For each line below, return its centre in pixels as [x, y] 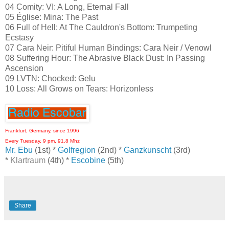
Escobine [88, 161]
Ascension [24, 68]
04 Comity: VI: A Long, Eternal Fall [67, 7]
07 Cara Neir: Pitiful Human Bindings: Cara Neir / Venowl [108, 48]
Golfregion [77, 150]
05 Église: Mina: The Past [52, 17]
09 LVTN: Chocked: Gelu [50, 79]
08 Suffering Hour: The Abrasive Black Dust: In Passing [105, 58]
